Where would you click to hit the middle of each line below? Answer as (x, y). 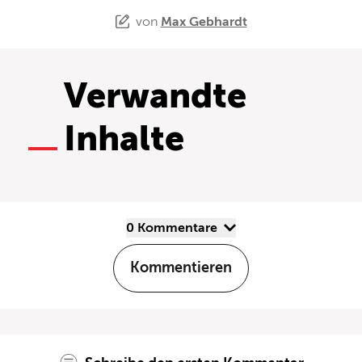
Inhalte (124, 138)
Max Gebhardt (204, 21)
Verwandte (155, 95)
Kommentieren (181, 267)
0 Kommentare (177, 227)
